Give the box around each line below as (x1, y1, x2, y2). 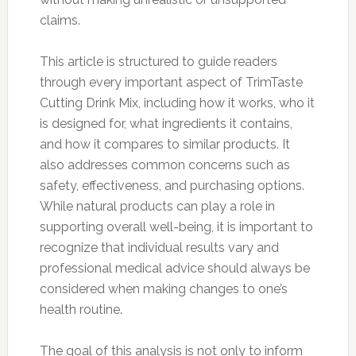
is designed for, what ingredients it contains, (39, 115, 292, 131)
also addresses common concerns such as (39, 157, 290, 172)
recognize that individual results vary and (39, 239, 279, 255)
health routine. (39, 301, 122, 317)
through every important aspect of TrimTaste (39, 74, 303, 90)
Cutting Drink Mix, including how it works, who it (39, 95, 315, 110)
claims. (39, 12, 80, 28)
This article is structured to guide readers (39, 53, 277, 69)
